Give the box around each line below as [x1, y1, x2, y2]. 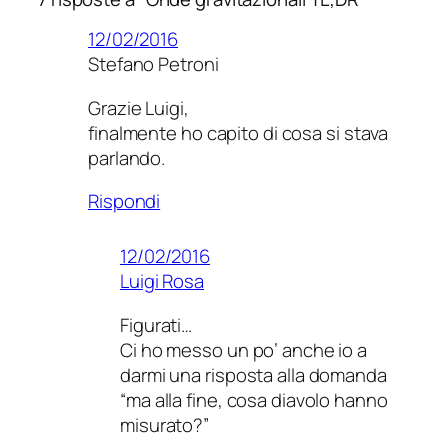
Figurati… [120, 311, 193, 338]
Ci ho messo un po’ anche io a [120, 336, 368, 363]
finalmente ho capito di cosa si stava [88, 119, 389, 146]
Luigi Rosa [120, 268, 204, 295]
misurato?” [120, 411, 210, 438]
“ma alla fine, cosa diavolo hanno [120, 386, 388, 413]
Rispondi [88, 188, 161, 215]
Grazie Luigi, [88, 94, 189, 121]
